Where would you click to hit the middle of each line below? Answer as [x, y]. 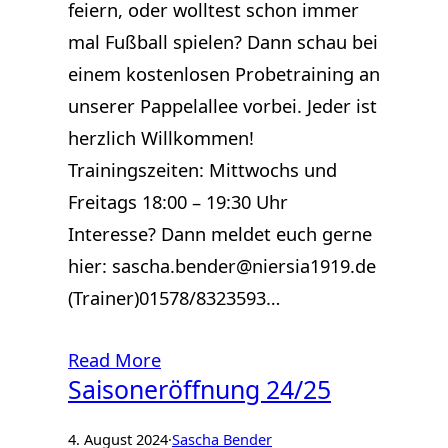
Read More [114, 359]
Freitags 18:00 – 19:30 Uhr [178, 201]
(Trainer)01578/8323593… [174, 297]
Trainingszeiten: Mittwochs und [202, 169]
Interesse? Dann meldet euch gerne [220, 233]
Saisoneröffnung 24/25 [199, 388]
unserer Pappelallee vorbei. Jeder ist [222, 105]
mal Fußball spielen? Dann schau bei [223, 41]
